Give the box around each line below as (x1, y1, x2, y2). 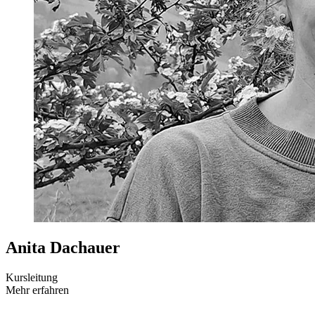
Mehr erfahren (6, 284, 69, 297)
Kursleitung (6, 271, 58, 284)
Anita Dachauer (6, 238, 120, 257)
